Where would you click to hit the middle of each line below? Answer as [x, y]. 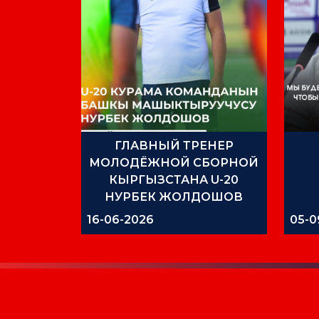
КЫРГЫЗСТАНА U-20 [174, 179]
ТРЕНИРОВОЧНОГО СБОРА [174, 231]
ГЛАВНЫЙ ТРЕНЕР [174, 145]
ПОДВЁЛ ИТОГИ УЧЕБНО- [174, 214]
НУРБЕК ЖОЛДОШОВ [174, 197]
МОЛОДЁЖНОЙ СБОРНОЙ [174, 162]
